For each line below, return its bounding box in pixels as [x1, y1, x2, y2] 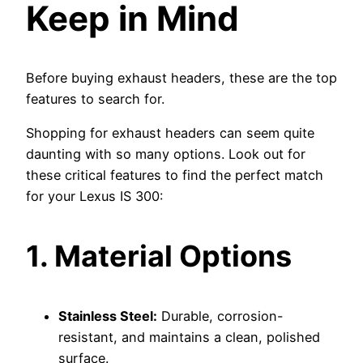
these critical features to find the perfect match [26, 166, 323, 183]
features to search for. [26, 90, 164, 107]
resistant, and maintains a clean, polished [58, 328, 320, 345]
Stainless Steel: [58, 307, 157, 324]
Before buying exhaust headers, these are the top [26, 69, 337, 86]
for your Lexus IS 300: [26, 187, 163, 204]
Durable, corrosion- [157, 307, 284, 324]
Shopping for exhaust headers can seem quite [26, 124, 314, 141]
